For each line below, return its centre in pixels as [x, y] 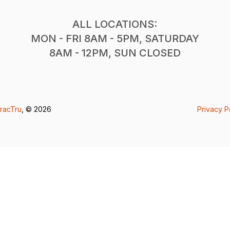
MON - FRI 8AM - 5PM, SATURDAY [115, 38]
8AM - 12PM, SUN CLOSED [115, 53]
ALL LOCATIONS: [115, 24]
